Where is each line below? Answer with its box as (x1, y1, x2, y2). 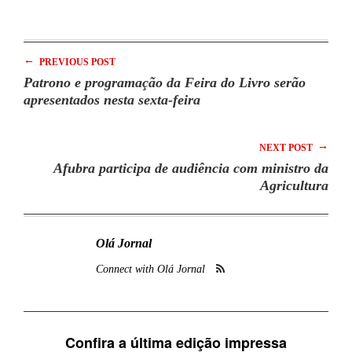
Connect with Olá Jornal (96, 262, 205, 275)
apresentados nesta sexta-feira (24, 91, 200, 108)
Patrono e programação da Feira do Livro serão (24, 74, 306, 90)
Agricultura (260, 177, 328, 193)
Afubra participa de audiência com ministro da (53, 159, 328, 176)
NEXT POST (259, 141, 315, 153)
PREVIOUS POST (37, 56, 115, 68)
